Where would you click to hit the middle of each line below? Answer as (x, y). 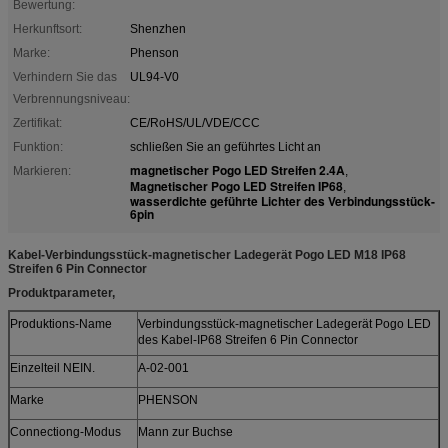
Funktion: (38, 146)
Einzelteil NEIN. (52, 367)
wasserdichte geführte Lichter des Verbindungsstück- (282, 200)
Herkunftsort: (47, 28)
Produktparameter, (61, 292)
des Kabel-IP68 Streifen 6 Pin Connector (248, 339)
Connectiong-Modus (65, 431)
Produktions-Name (61, 323)
